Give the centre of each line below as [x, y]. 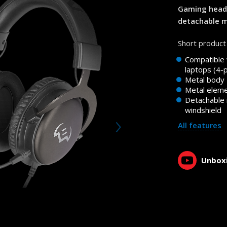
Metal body [205, 80]
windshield [203, 110]
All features [200, 125]
